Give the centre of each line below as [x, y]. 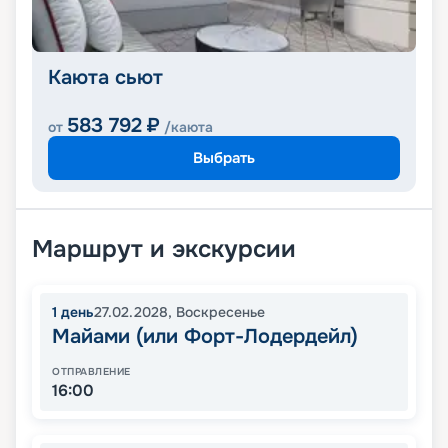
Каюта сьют [105, 78]
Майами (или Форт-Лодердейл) [205, 337]
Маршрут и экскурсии [164, 249]
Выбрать [224, 157]
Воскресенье [220, 312]
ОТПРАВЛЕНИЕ [91, 372]
